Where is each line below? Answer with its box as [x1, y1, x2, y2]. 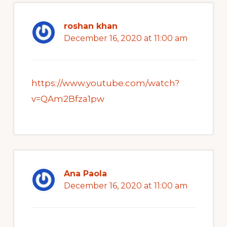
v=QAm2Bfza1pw [31, 94, 104, 104]
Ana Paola [63, 169, 107, 179]
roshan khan [63, 21, 118, 31]
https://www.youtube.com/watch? [31, 78, 179, 89]
